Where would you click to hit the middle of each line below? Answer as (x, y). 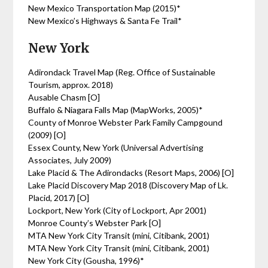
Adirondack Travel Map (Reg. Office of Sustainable (122, 72)
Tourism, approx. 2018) (71, 85)
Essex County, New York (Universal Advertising (116, 147)
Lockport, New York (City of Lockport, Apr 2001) (118, 210)
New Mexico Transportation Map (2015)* (105, 8)
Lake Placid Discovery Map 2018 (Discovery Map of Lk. (128, 185)
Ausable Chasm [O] (65, 97)
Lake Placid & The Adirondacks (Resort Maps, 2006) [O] (132, 173)
